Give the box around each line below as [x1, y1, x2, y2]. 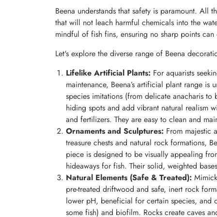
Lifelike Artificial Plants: [66, 67, 151, 79]
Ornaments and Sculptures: [66, 125, 164, 137]
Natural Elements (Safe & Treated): [66, 172, 192, 184]
